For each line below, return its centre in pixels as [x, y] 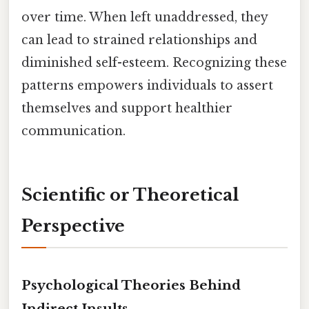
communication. [73, 131]
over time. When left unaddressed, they [144, 18]
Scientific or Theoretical [130, 195]
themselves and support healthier [127, 109]
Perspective [73, 226]
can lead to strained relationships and [139, 40]
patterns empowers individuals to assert [147, 86]
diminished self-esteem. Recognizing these [154, 63]
